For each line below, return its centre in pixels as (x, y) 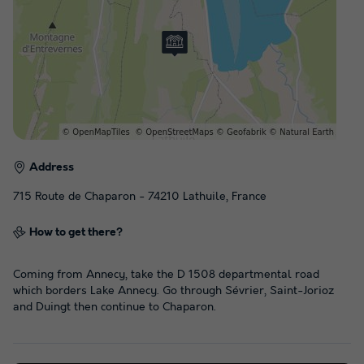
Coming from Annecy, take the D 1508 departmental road (166, 274)
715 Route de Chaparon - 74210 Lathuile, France (140, 196)
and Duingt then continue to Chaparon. (115, 307)
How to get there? (76, 232)
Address (52, 167)
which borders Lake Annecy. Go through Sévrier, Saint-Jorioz (173, 290)
